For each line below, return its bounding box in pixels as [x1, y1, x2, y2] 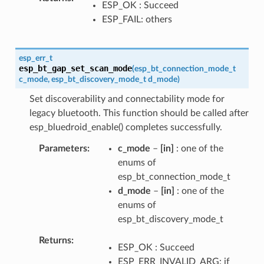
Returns [38, 235, 71, 245]
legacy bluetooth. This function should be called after [29, 108, 249, 118]
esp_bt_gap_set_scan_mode [18, 63, 132, 73]
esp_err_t [18, 53, 52, 62]
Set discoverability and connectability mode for [29, 94, 225, 104]
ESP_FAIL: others [101, 14, 172, 24]
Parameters [38, 143, 87, 153]
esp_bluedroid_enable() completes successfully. [29, 122, 222, 132]
